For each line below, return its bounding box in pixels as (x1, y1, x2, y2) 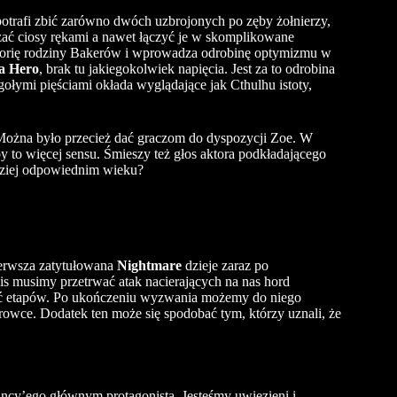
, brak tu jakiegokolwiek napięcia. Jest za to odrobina (39, 61, 335, 77)
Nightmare (117, 257, 182, 273)
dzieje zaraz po (182, 257, 269, 273)
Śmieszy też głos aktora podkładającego (104, 146, 326, 162)
